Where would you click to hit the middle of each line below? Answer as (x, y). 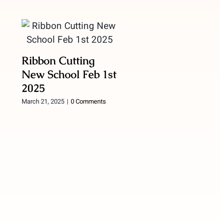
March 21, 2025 (43, 101)
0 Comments (89, 101)
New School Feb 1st (69, 74)
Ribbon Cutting (58, 60)
